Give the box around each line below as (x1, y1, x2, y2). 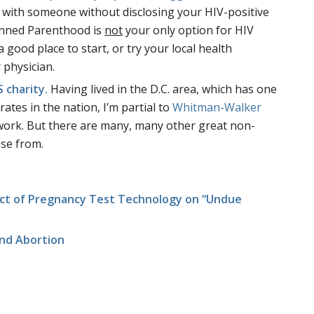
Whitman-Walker (172, 100, 262, 116)
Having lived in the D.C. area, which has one (48, 81, 278, 97)
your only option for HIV (123, 22, 254, 39)
